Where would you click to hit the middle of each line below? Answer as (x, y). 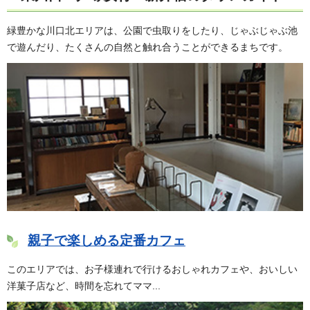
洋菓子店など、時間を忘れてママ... (84, 286)
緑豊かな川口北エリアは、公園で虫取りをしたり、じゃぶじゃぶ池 (152, 30)
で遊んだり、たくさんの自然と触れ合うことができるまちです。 (147, 47)
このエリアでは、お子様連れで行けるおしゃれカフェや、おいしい (152, 270)
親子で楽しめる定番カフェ (107, 240)
